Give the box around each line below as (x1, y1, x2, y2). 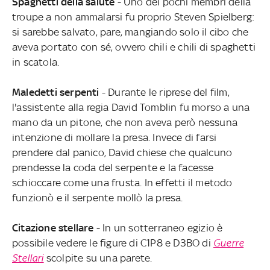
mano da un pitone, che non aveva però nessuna (11, 116, 237, 129)
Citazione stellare (11, 222, 94, 234)
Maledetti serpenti (11, 86, 99, 99)
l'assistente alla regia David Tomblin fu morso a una (11, 101, 250, 114)
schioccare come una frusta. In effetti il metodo (11, 177, 233, 189)
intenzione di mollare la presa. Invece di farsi (11, 131, 217, 144)
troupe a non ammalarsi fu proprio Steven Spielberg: (11, 11, 255, 24)
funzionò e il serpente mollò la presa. (11, 192, 183, 204)
